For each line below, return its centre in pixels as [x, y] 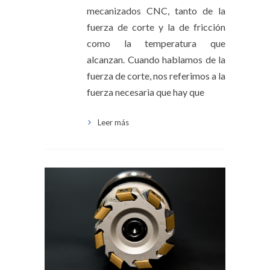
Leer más [113, 122]
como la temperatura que [156, 43]
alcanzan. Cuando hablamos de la [156, 59]
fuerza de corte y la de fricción [156, 27]
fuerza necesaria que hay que [146, 92]
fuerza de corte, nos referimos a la [156, 75]
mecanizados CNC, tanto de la [156, 10]
